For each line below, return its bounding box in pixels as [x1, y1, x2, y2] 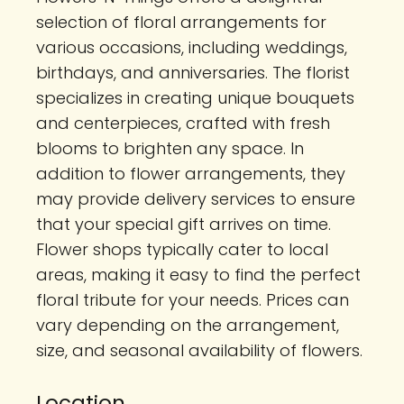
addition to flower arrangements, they [36, 161, 345, 185]
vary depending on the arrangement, [36, 313, 339, 336]
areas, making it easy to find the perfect [36, 262, 361, 286]
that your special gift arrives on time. [36, 212, 331, 235]
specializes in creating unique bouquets [36, 86, 354, 109]
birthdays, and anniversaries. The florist [36, 60, 350, 84]
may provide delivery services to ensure [36, 187, 355, 210]
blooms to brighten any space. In [36, 136, 304, 160]
